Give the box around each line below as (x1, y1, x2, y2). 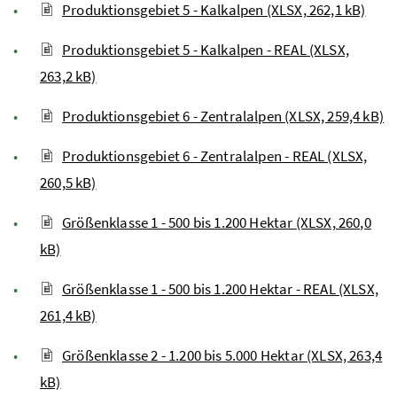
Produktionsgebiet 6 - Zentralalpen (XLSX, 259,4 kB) (62, 106, 384, 127)
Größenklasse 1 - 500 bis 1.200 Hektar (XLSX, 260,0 (62, 213, 371, 233)
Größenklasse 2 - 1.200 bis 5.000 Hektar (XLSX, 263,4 (62, 346, 383, 366)
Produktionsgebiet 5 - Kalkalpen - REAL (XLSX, (62, 40, 349, 60)
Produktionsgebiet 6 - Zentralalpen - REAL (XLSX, (62, 146, 368, 167)
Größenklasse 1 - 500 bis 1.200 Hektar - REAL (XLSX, (62, 279, 378, 300)
